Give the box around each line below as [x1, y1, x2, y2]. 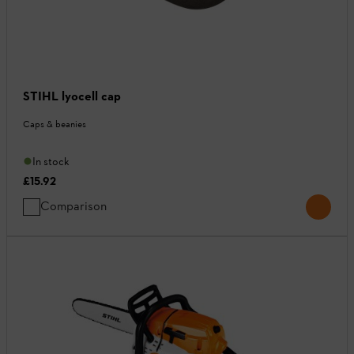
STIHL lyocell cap [23, 88, 121, 104]
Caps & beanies [23, 118, 86, 130]
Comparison [40, 198, 107, 213]
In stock [32, 154, 70, 168]
